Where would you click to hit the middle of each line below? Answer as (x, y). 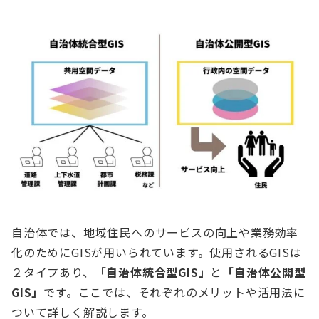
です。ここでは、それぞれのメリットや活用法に (174, 292)
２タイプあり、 (53, 272)
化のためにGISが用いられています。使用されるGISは (157, 252)
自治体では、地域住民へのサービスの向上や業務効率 (155, 232)
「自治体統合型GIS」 (152, 272)
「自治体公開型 (264, 272)
